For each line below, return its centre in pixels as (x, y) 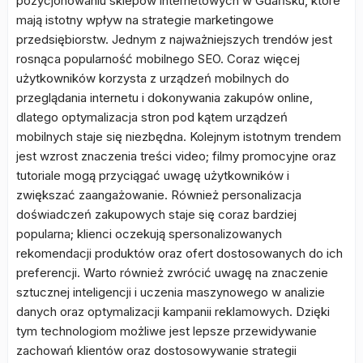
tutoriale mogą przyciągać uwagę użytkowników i (153, 175)
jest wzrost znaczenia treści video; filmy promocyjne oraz (176, 156)
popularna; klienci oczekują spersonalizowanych (149, 234)
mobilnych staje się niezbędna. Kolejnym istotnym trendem (179, 137)
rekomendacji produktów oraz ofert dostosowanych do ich (179, 253)
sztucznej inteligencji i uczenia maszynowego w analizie (171, 292)
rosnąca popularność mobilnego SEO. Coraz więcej (158, 59)
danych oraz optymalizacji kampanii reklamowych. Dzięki (173, 312)
